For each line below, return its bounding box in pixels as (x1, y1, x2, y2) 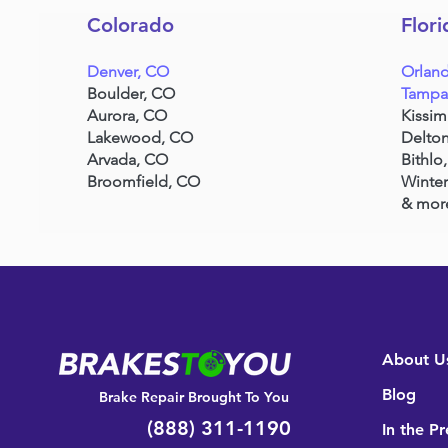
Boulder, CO (87, 84, 176, 103)
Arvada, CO (87, 150, 169, 169)
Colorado (87, 13, 175, 37)
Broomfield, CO (87, 172, 201, 191)
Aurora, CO (87, 106, 168, 125)
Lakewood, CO (87, 128, 194, 147)
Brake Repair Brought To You (98, 388, 289, 406)
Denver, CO (87, 62, 170, 81)
